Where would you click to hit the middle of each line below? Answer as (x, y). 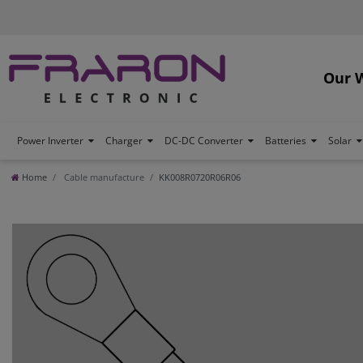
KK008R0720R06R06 (200, 177)
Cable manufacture (103, 177)
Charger (124, 140)
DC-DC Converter (204, 140)
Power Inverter (50, 140)
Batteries (286, 140)
